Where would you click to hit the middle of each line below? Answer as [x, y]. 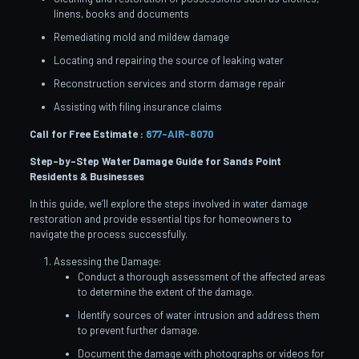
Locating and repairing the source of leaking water [168, 60]
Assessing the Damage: [107, 261]
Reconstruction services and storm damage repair [169, 83]
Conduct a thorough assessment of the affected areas [201, 276]
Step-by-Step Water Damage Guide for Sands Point [155, 161]
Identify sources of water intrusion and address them [198, 315]
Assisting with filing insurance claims [137, 106]
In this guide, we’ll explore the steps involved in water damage [168, 203]
